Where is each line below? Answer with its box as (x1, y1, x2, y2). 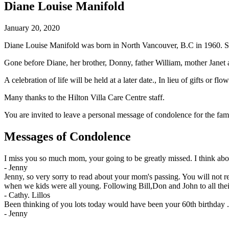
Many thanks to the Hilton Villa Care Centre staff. (4, 93, 165, 102)
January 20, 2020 (4, 24, 60, 33)
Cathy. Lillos (9, 190, 50, 199)
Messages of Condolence (4, 129, 131, 143)
